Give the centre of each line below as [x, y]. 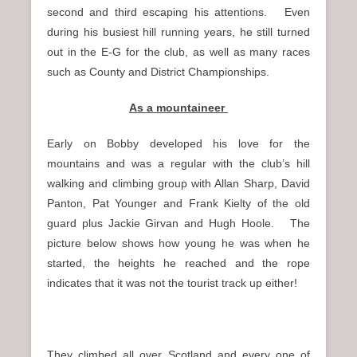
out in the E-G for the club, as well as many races [178, 52]
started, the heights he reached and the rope [178, 263]
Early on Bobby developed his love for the [178, 144]
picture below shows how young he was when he [178, 243]
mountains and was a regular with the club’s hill [178, 164]
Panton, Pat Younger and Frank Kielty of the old [178, 204]
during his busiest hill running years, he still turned [178, 32]
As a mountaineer [177, 108]
